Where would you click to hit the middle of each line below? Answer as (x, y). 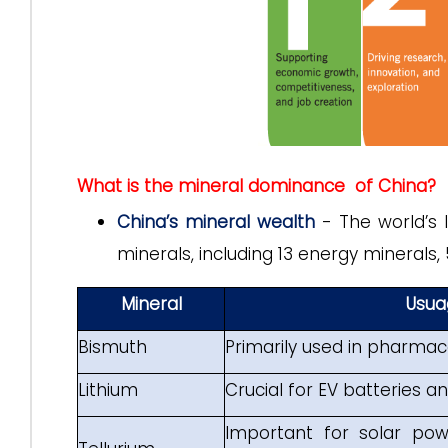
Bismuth (112, 347)
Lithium (108, 390)
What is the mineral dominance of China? (256, 186)
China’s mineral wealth (216, 222)
